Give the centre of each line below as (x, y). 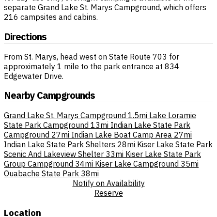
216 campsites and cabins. (51, 17)
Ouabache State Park (41, 173)
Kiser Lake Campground (137, 163)
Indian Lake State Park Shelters (60, 144)
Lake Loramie (173, 115)
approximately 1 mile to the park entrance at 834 (92, 66)
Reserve (108, 193)
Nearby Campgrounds (49, 95)
